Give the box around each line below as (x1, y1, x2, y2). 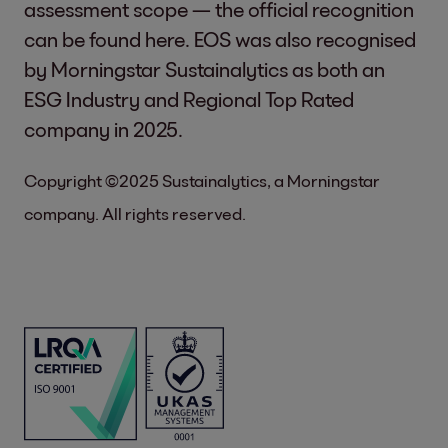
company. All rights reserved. (24, 203, 246, 224)
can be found (24, 26, 145, 51)
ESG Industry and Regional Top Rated (24, 86, 354, 111)
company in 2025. (24, 116, 183, 141)
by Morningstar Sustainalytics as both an (24, 56, 385, 81)
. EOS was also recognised (185, 26, 416, 51)
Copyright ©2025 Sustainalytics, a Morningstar (24, 169, 380, 190)
